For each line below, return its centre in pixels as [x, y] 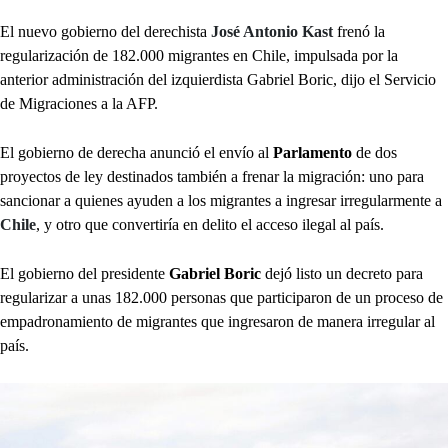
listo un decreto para [359, 274]
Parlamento [310, 153]
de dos [374, 153]
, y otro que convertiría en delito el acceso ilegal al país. [210, 225]
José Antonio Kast [272, 32]
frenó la [361, 32]
